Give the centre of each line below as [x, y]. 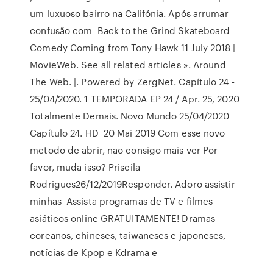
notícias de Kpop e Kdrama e [95, 252]
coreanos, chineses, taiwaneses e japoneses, [128, 235]
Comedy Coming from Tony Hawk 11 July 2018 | [133, 48]
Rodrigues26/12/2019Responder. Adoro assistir [133, 184]
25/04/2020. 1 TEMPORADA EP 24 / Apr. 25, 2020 [135, 99]
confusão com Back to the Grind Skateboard [130, 30]
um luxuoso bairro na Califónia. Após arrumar [129, 13]
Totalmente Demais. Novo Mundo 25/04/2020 [130, 116]
